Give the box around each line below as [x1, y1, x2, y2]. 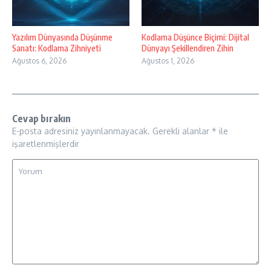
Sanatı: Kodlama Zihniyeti [12, 42, 101, 53]
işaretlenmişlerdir [12, 138, 79, 149]
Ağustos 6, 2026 [12, 56, 67, 65]
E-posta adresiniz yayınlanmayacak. [12, 125, 150, 136]
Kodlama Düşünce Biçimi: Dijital [142, 31, 249, 42]
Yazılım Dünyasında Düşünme [12, 31, 113, 42]
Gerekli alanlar [152, 125, 212, 136]
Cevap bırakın [12, 112, 71, 125]
